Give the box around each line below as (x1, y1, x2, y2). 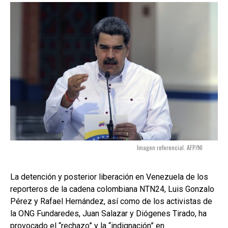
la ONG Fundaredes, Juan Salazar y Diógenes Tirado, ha (10, 208, 207, 218)
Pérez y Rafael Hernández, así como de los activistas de (10, 196, 212, 206)
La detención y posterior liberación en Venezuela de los (10, 172, 208, 182)
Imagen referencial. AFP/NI (137, 142, 203, 152)
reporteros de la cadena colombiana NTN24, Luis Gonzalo (10, 184, 214, 194)
